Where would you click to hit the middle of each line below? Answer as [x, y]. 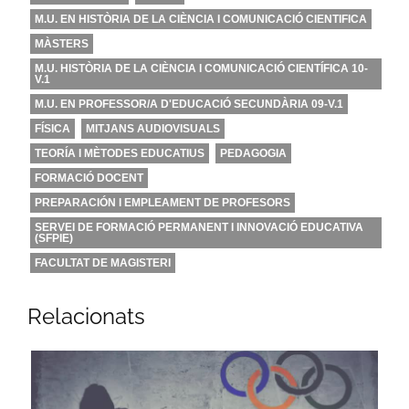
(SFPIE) [54, 238]
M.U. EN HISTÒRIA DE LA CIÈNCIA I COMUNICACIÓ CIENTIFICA [201, 19]
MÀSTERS [62, 43]
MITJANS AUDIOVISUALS [153, 128]
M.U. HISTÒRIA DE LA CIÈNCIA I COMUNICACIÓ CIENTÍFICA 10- [201, 68]
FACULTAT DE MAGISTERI [103, 262]
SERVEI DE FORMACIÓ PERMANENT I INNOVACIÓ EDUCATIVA [199, 227]
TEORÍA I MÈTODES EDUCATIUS [120, 153]
